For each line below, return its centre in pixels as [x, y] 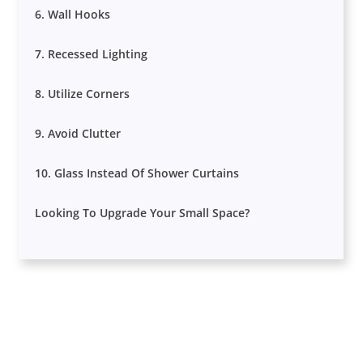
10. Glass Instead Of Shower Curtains [137, 173]
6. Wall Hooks [73, 15]
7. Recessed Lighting [92, 54]
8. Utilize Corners [83, 94]
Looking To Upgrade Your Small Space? [143, 213]
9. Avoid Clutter [78, 134]
